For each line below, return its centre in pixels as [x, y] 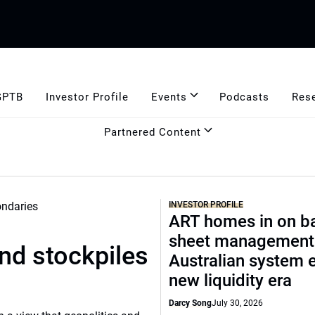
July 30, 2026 [237, 303]
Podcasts [244, 97]
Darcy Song [190, 303]
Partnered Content [153, 132]
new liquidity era [230, 281]
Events [169, 97]
